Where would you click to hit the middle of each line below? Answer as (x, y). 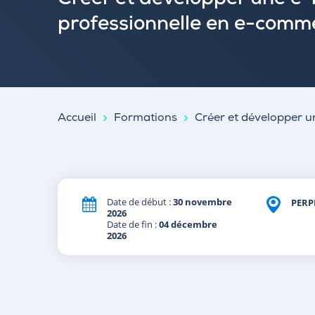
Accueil (77, 119)
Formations (146, 119)
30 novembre (202, 202)
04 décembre (188, 224)
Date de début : (140, 202)
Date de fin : (133, 224)
